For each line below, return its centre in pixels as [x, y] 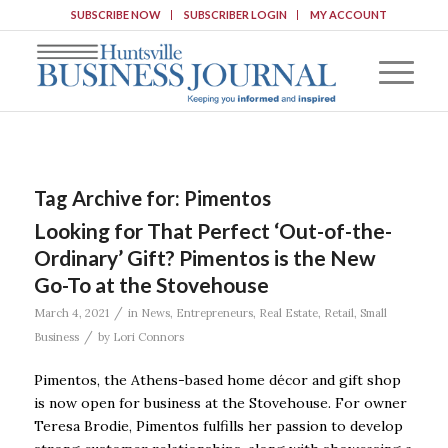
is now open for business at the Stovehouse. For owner [220, 402]
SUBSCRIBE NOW [115, 14]
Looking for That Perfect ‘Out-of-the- [212, 230]
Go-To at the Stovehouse [151, 284]
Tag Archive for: [108, 198]
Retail [338, 313]
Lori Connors [148, 337]
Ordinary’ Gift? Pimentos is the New [204, 257]
